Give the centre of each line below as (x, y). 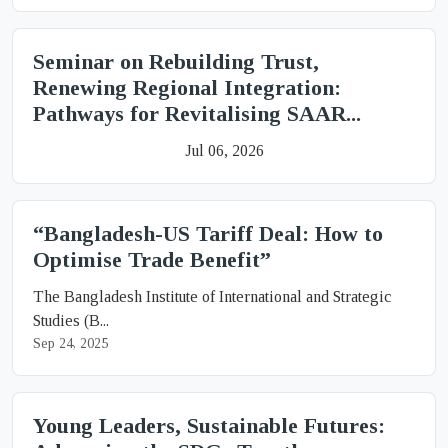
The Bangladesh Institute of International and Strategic (212, 296)
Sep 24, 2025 (70, 343)
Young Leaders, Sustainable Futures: (209, 425)
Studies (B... (71, 320)
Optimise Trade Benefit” (152, 259)
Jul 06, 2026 (224, 150)
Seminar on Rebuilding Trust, (176, 61)
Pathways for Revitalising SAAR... (197, 113)
